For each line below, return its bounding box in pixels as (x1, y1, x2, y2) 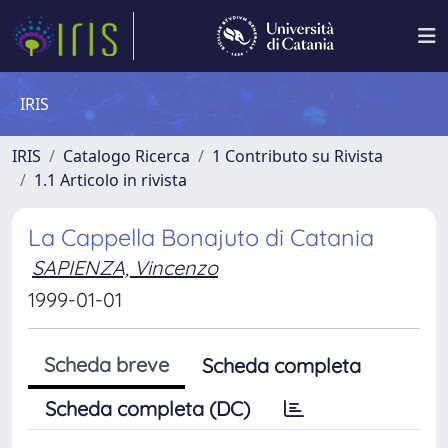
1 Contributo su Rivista (212, 145, 383, 167)
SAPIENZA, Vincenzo (32, 255, 218, 280)
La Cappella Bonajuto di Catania (28, 223, 374, 252)
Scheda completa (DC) (45, 396, 250, 421)
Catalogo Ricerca (63, 145, 190, 167)
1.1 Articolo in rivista (34, 169, 187, 191)
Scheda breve (44, 352, 169, 377)
